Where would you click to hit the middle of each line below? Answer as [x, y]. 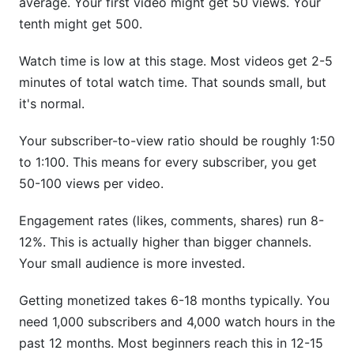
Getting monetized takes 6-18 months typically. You [174, 300]
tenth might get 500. [81, 24]
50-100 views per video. [91, 183]
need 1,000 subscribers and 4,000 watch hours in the [177, 322]
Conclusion [72, 60]
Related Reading [87, 96]
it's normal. [52, 104]
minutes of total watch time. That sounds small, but [173, 82]
